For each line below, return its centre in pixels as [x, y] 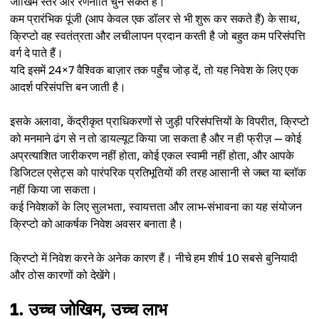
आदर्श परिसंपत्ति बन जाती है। [68, 87]
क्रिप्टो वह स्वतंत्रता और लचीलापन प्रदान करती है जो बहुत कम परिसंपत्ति [158, 36]
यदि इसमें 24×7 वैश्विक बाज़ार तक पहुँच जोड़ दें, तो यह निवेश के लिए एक [155, 70]
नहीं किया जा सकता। [54, 189]
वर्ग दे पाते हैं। [37, 53]
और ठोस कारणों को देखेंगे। [64, 275]
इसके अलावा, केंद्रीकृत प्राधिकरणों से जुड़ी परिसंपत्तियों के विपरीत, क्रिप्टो [159, 121]
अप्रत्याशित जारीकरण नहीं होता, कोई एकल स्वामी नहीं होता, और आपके [152, 155]
